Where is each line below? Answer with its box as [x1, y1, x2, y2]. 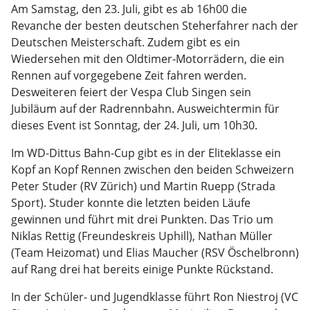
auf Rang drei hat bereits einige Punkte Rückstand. [11, 262, 273, 277]
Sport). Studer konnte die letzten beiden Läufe [11, 195, 250, 210]
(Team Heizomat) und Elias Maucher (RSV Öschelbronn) [11, 245, 299, 260]
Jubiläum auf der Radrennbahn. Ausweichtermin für [11, 101, 280, 116]
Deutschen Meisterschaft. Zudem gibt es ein [11, 35, 240, 50]
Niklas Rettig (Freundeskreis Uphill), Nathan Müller [11, 228, 273, 244]
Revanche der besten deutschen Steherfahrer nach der [11, 18, 298, 33]
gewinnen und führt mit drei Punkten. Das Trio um [11, 212, 273, 227]
